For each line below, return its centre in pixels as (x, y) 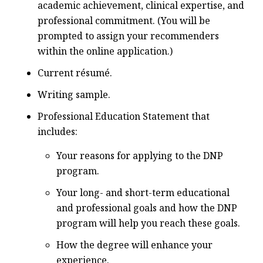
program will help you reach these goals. (148, 223)
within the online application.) (105, 51)
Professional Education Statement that (124, 117)
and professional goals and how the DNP (147, 208)
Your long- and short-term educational (143, 192)
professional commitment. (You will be (124, 20)
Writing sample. (74, 95)
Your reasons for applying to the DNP (140, 155)
